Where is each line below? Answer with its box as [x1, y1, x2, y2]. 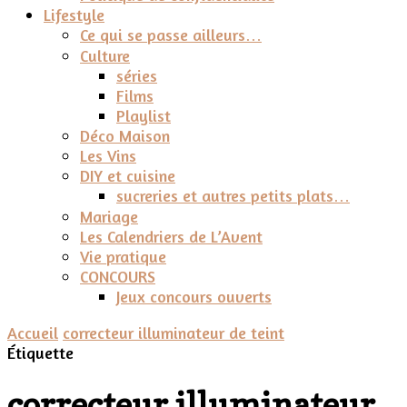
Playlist [116, 105, 171, 125]
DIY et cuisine [80, 165, 175, 185]
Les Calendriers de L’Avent [80, 226, 263, 246]
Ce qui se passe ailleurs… [80, 25, 262, 45]
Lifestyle [44, 5, 104, 25]
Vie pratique [80, 246, 166, 266]
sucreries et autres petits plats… [116, 185, 350, 205]
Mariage [80, 206, 138, 226]
